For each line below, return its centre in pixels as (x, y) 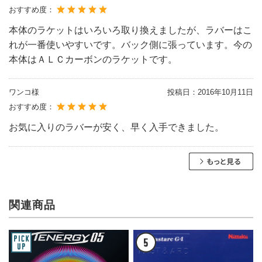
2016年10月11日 (225, 92)
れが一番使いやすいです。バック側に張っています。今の (130, 44)
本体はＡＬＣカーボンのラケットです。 (93, 59)
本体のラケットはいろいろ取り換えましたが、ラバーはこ (130, 30)
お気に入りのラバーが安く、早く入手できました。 (116, 127)
